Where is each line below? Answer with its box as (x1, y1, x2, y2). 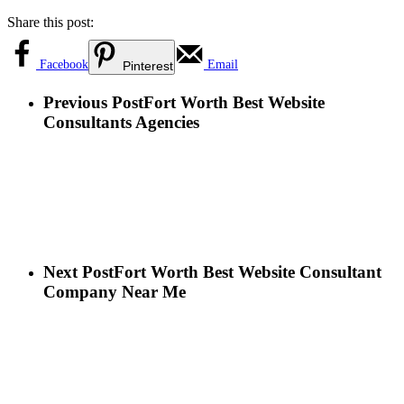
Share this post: (7, 14, 94, 30)
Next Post (43, 262, 114, 282)
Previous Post (43, 92, 143, 112)
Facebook (40, 58, 88, 71)
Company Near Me (43, 282, 186, 302)
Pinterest (123, 59, 173, 73)
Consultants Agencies (43, 112, 199, 132)
